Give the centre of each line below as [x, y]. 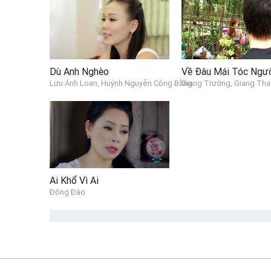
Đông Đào [67, 192]
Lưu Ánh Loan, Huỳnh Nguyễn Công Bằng [121, 83]
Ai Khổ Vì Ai [74, 180]
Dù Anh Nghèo [79, 71]
